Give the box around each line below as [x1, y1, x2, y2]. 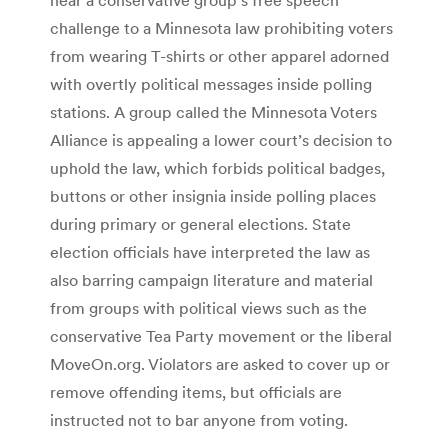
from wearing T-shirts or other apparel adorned [50, 45, 389, 66]
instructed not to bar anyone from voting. [50, 409, 348, 430]
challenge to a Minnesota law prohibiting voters [50, 17, 393, 38]
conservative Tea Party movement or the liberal [50, 325, 392, 346]
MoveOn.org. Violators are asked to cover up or [50, 353, 390, 374]
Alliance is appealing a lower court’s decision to [50, 129, 392, 150]
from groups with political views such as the [50, 297, 367, 318]
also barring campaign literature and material [50, 269, 373, 290]
